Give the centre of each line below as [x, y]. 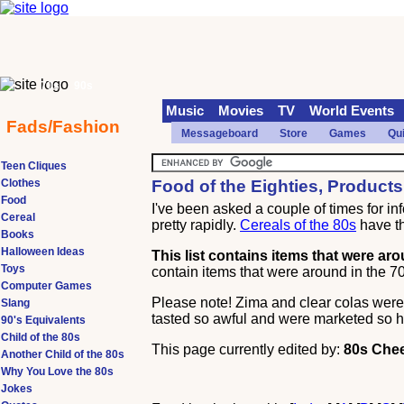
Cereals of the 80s [298, 225]
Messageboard [220, 133]
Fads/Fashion [63, 127]
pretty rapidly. [196, 225]
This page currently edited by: [248, 349]
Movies [241, 111]
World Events [352, 111]
